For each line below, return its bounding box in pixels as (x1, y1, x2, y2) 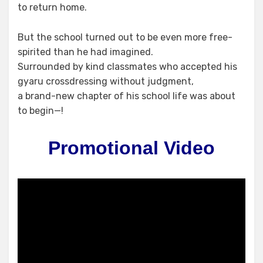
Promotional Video (48, 137, 215, 159)
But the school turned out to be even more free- (18, 32, 232, 43)
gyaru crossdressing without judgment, (18, 76, 194, 87)
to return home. (18, 2, 87, 14)
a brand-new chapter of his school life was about (18, 90, 235, 102)
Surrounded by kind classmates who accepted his (18, 61, 237, 73)
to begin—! (18, 105, 63, 117)
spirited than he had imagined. (18, 46, 153, 58)
